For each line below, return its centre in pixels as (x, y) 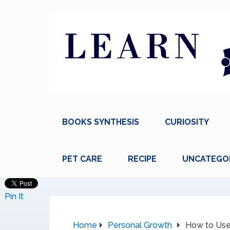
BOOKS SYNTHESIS (101, 122)
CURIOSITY (187, 122)
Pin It (14, 196)
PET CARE (82, 159)
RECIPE (142, 159)
